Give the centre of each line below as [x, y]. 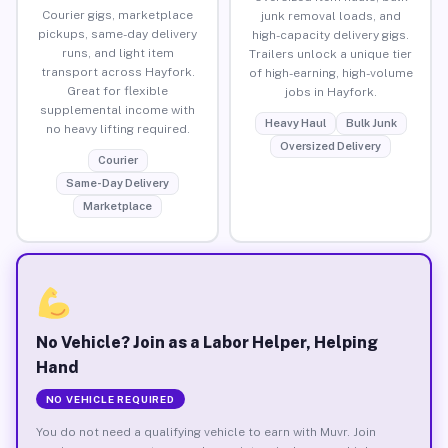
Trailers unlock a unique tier [330, 53]
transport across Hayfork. [117, 71]
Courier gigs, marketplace [117, 14]
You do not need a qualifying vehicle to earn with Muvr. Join [205, 431]
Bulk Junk [371, 122]
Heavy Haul [295, 122]
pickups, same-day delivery [117, 33]
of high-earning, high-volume [330, 72]
